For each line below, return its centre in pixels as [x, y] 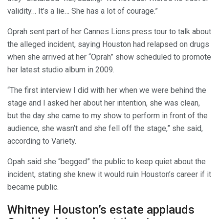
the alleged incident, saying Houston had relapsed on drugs [108, 44]
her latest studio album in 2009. [61, 70]
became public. [33, 187]
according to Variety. [42, 141]
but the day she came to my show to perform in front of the [108, 116]
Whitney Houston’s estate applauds [101, 210]
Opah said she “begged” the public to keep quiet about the [107, 162]
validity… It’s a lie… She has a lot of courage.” [83, 11]
